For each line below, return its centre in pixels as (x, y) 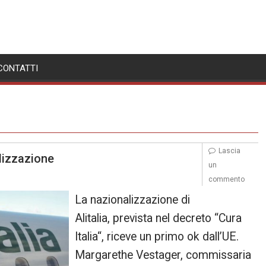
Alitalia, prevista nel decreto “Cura (159, 218)
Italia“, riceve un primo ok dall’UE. (157, 237)
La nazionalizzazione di (133, 200)
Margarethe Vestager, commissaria (163, 255)
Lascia (229, 151)
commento (226, 179)
